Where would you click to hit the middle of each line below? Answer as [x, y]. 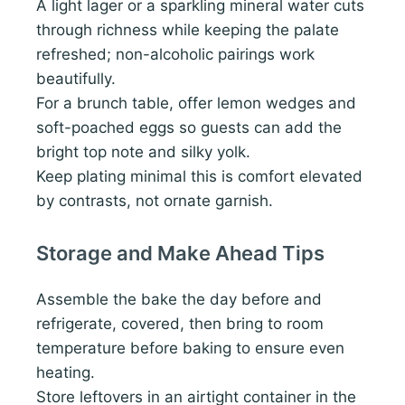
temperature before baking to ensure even [190, 348]
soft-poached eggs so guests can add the [189, 128]
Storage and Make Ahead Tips [180, 254]
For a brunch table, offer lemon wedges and [196, 104]
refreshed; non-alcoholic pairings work [175, 55]
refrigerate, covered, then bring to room [180, 324]
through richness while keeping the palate [188, 30]
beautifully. [76, 79]
